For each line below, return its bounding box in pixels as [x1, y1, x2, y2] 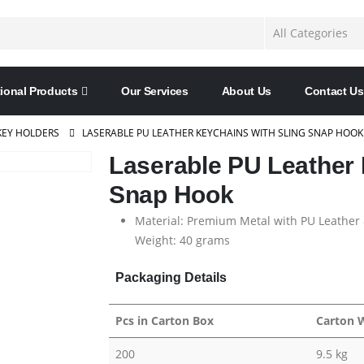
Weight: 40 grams [135, 232, 230, 248]
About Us [221, 84, 271, 97]
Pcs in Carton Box [115, 313, 214, 328]
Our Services [120, 84, 188, 97]
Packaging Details [115, 271, 227, 284]
